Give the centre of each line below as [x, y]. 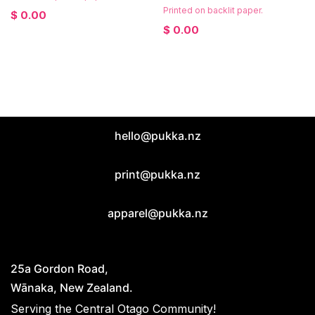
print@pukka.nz [157, 174]
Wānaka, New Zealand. [72, 287]
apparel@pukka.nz [157, 213]
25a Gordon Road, [59, 268]
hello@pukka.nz [157, 135]
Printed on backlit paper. [213, 10]
